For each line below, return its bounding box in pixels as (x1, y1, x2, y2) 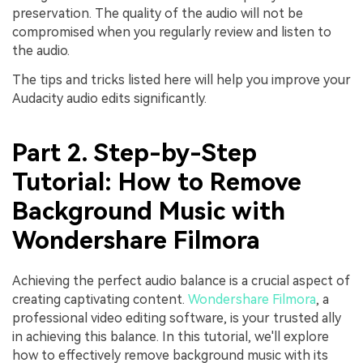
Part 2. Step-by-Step (12, 139, 257, 168)
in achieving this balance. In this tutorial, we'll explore (12, 328, 329, 344)
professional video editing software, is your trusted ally (12, 310, 341, 326)
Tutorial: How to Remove (12, 168, 301, 197)
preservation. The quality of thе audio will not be (12, 6, 303, 22)
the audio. (12, 43, 70, 59)
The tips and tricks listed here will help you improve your (12, 72, 351, 88)
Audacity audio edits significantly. (12, 91, 207, 107)
